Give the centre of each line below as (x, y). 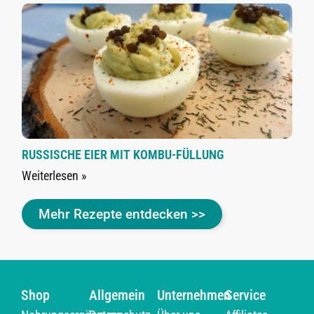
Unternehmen (194, 295)
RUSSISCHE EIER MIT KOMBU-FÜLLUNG (123, 154)
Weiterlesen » (55, 175)
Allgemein (117, 295)
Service (245, 295)
